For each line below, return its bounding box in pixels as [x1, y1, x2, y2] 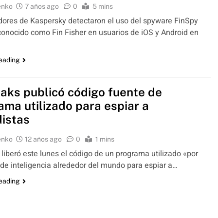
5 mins [92, 2, 113, 10]
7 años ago [25, 2, 59, 10]
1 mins [95, 135, 115, 143]
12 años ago [25, 135, 62, 143]
